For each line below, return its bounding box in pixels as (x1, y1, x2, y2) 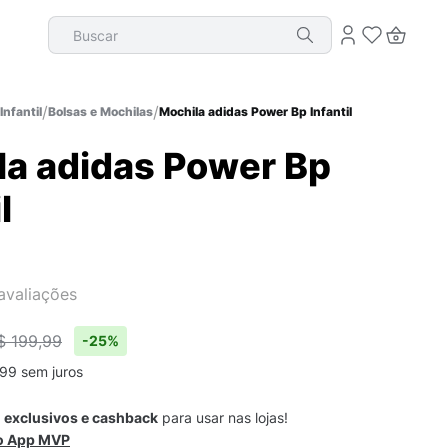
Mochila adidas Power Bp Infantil (159, 104, 352, 119)
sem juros (17, 363, 83, 380)
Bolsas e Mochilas (48, 104, 153, 119)
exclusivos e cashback (4, 409, 158, 426)
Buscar (47, 14, 98, 34)
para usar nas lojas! (158, 409, 288, 426)
